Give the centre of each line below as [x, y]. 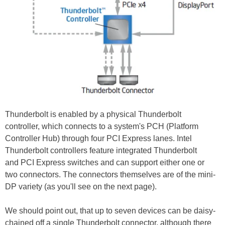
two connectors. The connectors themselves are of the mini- [110, 175]
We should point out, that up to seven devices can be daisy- [110, 211]
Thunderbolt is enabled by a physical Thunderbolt [93, 115]
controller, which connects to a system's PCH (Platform [102, 127]
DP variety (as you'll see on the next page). [81, 187]
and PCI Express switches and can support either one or [105, 163]
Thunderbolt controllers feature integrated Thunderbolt [101, 151]
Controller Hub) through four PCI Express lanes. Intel [98, 139]
